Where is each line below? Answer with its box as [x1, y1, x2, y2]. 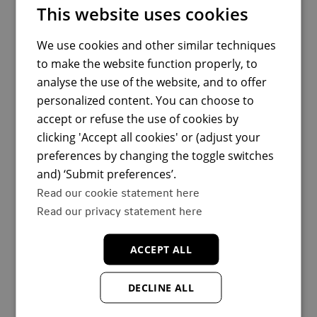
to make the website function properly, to [37, 55, 258, 71]
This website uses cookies [37, 1, 249, 25]
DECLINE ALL [127, 280, 195, 294]
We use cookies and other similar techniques [37, 37, 277, 53]
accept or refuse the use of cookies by [37, 110, 239, 127]
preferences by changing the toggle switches [37, 147, 275, 163]
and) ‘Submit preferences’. [37, 166, 177, 182]
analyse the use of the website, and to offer [37, 74, 267, 90]
